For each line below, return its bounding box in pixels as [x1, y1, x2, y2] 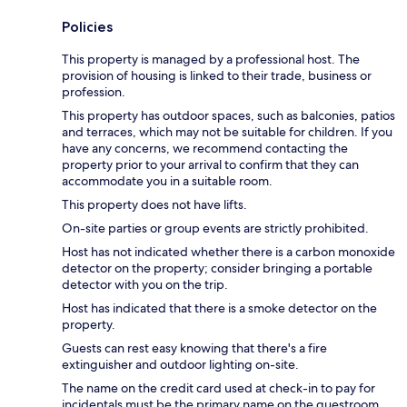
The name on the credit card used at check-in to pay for [62, 380, 375, 397]
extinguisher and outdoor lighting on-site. [62, 356, 299, 373]
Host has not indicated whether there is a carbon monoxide [62, 243, 395, 261]
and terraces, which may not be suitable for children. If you [62, 124, 392, 141]
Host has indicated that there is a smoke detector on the [62, 300, 377, 317]
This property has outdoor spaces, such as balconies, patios [62, 107, 395, 124]
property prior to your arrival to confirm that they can [62, 156, 359, 174]
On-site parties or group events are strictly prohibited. [62, 220, 369, 237]
